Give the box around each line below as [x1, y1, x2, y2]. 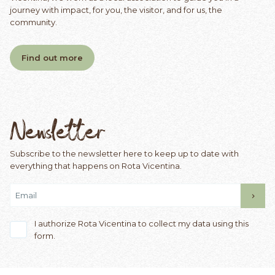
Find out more [21, 53, 83, 63]
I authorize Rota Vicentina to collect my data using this [34, 219, 249, 229]
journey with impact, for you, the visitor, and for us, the [10, 4, 222, 15]
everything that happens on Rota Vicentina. [10, 161, 182, 171]
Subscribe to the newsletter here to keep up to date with [10, 149, 239, 159]
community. [10, 17, 57, 27]
